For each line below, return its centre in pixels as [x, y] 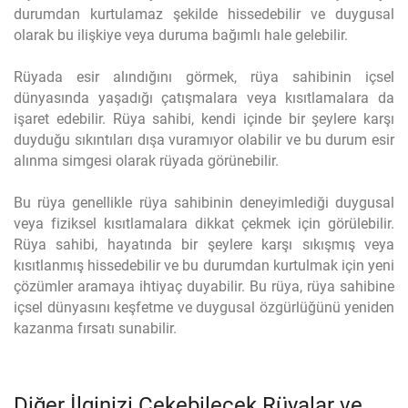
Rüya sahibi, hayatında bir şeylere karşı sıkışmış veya [204, 245]
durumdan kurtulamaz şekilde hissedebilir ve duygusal [204, 14]
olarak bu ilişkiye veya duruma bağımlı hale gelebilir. [181, 35]
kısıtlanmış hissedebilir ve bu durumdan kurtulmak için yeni [204, 265]
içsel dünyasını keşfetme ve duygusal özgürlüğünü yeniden [204, 307]
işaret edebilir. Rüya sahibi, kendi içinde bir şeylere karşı [204, 119]
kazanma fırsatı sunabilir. [95, 328]
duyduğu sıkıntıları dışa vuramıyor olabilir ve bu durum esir [204, 140]
